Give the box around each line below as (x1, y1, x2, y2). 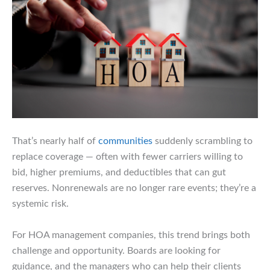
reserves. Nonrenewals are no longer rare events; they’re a (12, 183, 256, 193)
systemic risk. (12, 199, 69, 209)
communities (98, 136, 152, 146)
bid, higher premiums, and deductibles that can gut (12, 168, 226, 178)
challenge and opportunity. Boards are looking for (12, 245, 221, 256)
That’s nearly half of (12, 136, 98, 146)
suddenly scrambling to (152, 136, 253, 146)
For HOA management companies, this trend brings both (12, 230, 250, 240)
